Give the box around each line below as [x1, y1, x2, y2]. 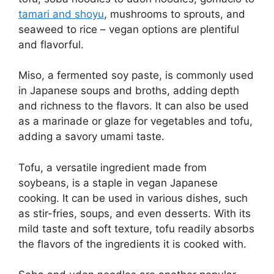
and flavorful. [18, 38, 84, 51]
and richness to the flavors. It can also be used [18, 100, 249, 113]
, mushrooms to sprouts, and [104, 7, 245, 20]
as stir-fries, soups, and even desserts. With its [18, 207, 251, 220]
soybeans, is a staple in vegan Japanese [18, 176, 218, 189]
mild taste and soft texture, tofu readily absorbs [18, 222, 254, 235]
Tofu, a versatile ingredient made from [18, 161, 207, 174]
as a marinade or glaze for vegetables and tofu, [18, 115, 253, 128]
